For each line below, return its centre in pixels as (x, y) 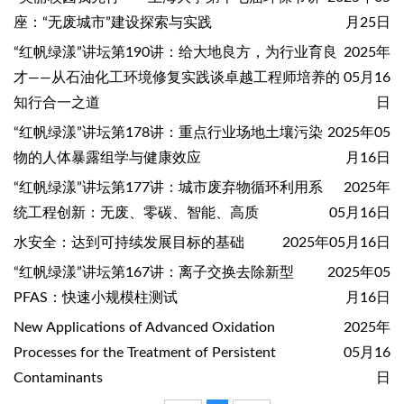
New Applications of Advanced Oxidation (144, 327)
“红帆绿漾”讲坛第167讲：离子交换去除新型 (154, 272)
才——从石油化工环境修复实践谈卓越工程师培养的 (177, 78)
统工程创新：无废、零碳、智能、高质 (136, 213)
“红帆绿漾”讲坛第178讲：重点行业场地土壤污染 (168, 133)
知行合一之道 (57, 103)
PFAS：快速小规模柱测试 (96, 298)
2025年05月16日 (336, 243)
